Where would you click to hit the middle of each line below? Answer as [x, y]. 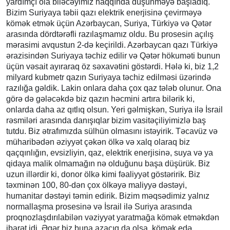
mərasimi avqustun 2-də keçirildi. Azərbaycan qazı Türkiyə [112, 45]
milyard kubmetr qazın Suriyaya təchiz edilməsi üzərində [109, 77]
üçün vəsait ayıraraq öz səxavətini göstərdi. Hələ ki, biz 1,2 [112, 66]
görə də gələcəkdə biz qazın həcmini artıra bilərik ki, [100, 99]
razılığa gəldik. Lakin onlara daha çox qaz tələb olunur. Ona [114, 88]
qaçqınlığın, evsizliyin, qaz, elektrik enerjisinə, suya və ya [110, 152]
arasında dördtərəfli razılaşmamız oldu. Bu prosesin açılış [110, 34]
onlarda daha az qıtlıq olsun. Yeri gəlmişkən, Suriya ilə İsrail [114, 109]
